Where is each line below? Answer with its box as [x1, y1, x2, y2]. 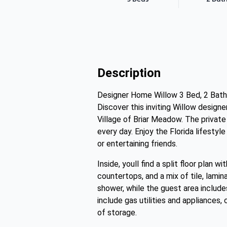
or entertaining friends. [97, 139, 177, 148]
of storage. [97, 208, 137, 217]
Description [97, 66, 161, 80]
